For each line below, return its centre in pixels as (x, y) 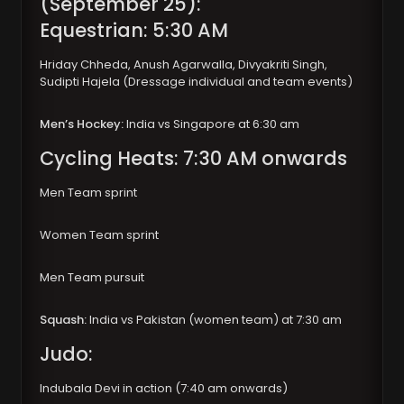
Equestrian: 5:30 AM (134, 31)
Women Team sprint (100, 235)
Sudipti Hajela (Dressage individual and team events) (197, 82)
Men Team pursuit (92, 278)
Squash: (64, 320)
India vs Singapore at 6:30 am (212, 124)
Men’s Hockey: (82, 124)
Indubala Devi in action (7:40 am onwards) (164, 389)
